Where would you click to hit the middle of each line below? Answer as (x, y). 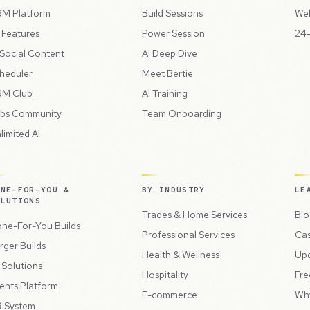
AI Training (165, 94)
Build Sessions (172, 13)
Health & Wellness (181, 255)
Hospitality (165, 275)
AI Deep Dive (170, 54)
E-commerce (170, 295)
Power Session (173, 34)
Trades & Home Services (194, 215)
